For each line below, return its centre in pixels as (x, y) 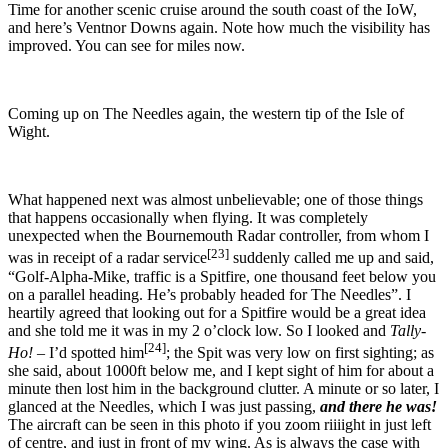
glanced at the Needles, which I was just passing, (164, 407)
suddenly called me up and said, (331, 258)
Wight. (29, 132)
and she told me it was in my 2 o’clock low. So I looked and (199, 330)
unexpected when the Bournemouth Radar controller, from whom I (218, 236)
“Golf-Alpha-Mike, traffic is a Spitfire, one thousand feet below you (222, 276)
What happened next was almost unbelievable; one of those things (215, 200)
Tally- (408, 330)
